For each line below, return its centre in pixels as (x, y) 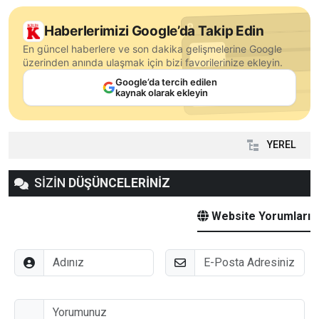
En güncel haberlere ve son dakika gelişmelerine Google (152, 49)
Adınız (29, 257)
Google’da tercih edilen (166, 82)
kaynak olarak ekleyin (161, 93)
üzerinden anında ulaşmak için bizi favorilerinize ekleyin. (153, 63)
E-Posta (185, 257)
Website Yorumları (260, 216)
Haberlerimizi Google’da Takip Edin (154, 31)
